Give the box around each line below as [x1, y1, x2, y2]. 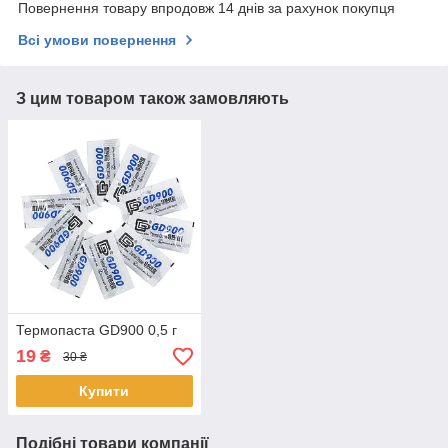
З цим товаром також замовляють [16, 90, 289, 108]
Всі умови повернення [18, 32, 176, 49]
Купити [79, 383, 130, 400]
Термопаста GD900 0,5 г [16, 322, 177, 339]
